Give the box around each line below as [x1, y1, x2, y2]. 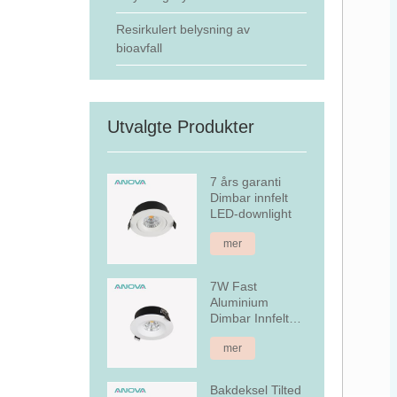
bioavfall [115, 41, 162, 55]
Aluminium [210, 294, 269, 309]
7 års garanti [210, 175, 282, 189]
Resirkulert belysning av [115, 22, 250, 36]
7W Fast [210, 278, 258, 293]
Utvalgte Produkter [106, 117, 254, 136]
